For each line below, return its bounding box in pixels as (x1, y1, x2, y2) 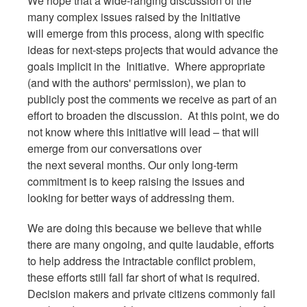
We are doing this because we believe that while (27, 219, 262, 236)
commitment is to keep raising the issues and (27, 173, 245, 189)
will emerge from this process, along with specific (27, 25, 264, 41)
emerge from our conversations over (27, 140, 201, 156)
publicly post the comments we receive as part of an (27, 90, 277, 107)
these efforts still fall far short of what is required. (27, 269, 262, 285)
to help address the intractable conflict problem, (27, 252, 256, 269)
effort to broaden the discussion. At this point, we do (27, 107, 280, 123)
